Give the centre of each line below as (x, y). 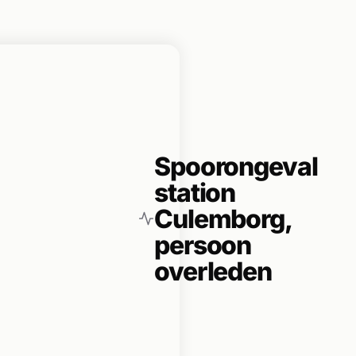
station (195, 192)
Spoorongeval (236, 166)
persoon (203, 245)
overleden (213, 271)
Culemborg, (223, 219)
